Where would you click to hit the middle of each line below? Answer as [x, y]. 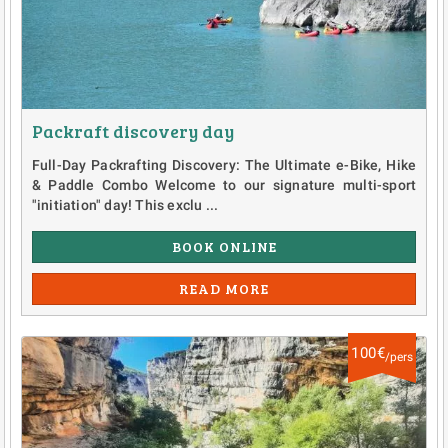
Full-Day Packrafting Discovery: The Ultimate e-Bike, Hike [224, 165]
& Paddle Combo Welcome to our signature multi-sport [224, 185]
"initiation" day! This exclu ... [125, 205]
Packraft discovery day [132, 131]
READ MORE [224, 289]
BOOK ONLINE [224, 247]
